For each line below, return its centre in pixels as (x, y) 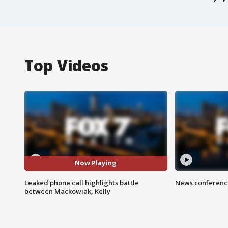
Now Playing (96, 163)
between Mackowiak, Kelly (67, 191)
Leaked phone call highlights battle (82, 182)
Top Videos (66, 65)
